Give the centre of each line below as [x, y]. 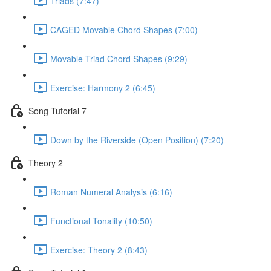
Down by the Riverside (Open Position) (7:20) [137, 139]
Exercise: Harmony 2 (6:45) [103, 87]
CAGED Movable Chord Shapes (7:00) [124, 29]
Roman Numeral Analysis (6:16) [111, 191]
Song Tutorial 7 [57, 110]
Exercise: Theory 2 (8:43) [99, 250]
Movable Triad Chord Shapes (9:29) [119, 58]
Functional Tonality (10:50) [101, 220]
